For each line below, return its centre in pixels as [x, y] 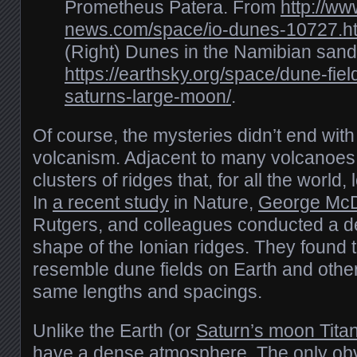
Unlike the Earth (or [114, 330]
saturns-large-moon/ [148, 96]
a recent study [111, 202]
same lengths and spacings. [147, 291]
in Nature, [214, 202]
